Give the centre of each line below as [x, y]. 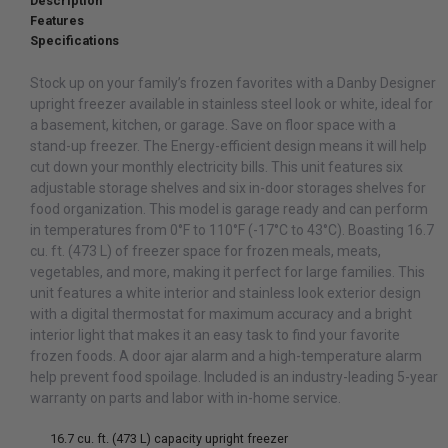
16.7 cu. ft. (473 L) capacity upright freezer [169, 438]
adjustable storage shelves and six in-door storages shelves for [228, 188]
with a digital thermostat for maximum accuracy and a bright [221, 314]
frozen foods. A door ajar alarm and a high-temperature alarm [226, 356]
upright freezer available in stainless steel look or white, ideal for [231, 104]
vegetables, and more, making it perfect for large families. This [227, 272]
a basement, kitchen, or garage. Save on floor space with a [213, 125]
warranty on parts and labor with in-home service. [185, 398]
